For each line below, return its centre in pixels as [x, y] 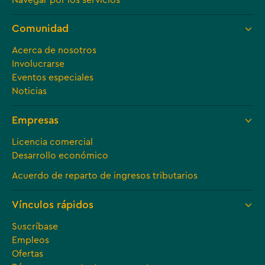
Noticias [29, 91]
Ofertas [27, 253]
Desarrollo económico [60, 155]
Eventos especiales [52, 78]
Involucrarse [38, 64]
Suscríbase [35, 226]
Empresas [35, 120]
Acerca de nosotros [54, 51]
